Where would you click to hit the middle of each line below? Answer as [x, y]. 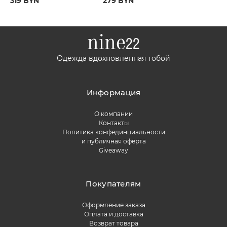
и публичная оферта [113, 141]
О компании [113, 114]
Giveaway [113, 150]
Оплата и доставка [113, 214]
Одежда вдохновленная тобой [113, 59]
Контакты [113, 123]
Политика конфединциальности [113, 132]
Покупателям [113, 184]
